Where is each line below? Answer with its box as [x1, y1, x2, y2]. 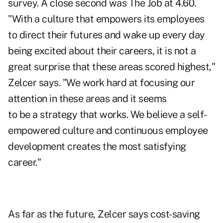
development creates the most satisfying [8, 140, 186, 153]
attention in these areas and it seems [8, 93, 167, 105]
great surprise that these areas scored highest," [8, 61, 215, 73]
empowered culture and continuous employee [8, 124, 208, 137]
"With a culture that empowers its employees [8, 13, 205, 25]
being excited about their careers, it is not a [8, 45, 196, 57]
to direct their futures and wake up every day [8, 29, 205, 41]
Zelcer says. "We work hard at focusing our [8, 77, 195, 89]
